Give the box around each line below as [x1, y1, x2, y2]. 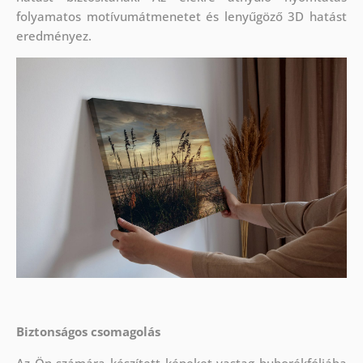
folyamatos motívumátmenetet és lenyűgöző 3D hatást [15, 8, 348, 25]
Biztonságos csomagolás [15, 323, 160, 340]
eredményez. [15, 28, 92, 45]
